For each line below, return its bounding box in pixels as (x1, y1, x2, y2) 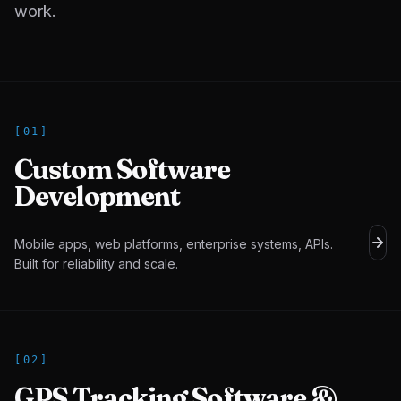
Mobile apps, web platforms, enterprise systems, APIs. (14, 236, 333, 252)
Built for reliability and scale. (14, 256, 178, 271)
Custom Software (14, 153, 231, 186)
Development (14, 180, 181, 213)
